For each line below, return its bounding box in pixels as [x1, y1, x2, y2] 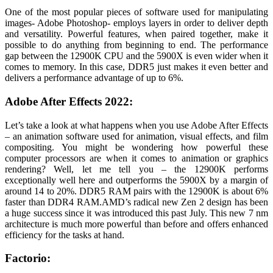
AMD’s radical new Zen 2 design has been [101, 196, 268, 207]
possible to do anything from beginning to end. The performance [5, 40, 268, 51]
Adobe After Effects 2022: [5, 94, 133, 108]
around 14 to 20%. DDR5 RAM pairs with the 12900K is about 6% [5, 185, 268, 196]
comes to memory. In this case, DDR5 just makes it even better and [5, 62, 268, 73]
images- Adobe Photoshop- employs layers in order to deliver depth [5, 18, 268, 29]
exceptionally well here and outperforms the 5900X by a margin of [5, 174, 268, 185]
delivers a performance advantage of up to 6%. [5, 73, 183, 83]
